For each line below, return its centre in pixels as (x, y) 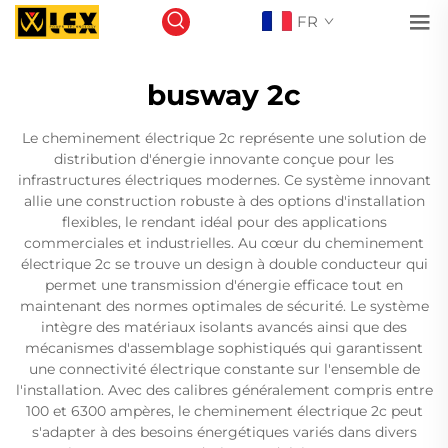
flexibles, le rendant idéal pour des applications (224, 222)
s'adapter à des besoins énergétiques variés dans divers (224, 432)
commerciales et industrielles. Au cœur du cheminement (224, 243)
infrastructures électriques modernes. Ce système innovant (224, 180)
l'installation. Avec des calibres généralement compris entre (224, 390)
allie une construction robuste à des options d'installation (224, 201)
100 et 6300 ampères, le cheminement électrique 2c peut (224, 411)
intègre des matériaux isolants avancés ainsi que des (224, 327)
